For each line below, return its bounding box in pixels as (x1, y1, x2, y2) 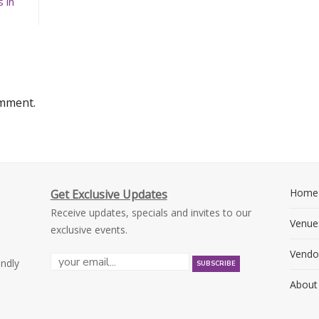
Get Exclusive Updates (50, 187, 167, 202)
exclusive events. (50, 223, 127, 236)
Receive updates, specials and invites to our (50, 206, 251, 219)
